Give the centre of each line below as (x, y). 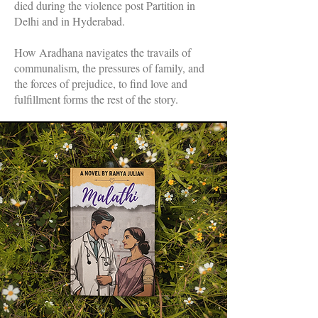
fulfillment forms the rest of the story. (96, 99)
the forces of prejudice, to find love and (101, 83)
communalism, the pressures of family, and (109, 67)
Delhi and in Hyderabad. (70, 21)
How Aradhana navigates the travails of (103, 52)
